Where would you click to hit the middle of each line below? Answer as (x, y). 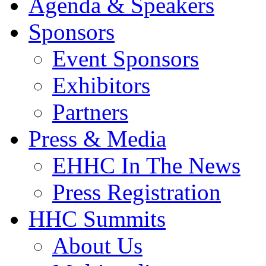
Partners (90, 112)
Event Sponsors (126, 58)
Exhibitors (101, 85)
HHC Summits (97, 219)
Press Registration (137, 192)
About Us (97, 246)
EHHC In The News (146, 165)
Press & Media (97, 139)
